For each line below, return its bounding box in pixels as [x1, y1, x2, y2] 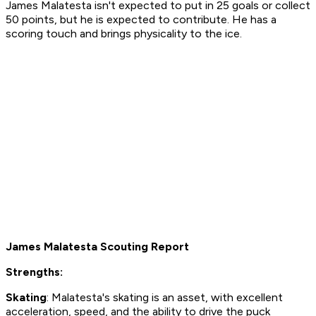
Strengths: [6, 265, 63, 279]
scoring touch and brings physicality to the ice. [6, 27, 245, 41]
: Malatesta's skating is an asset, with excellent [47, 291, 283, 305]
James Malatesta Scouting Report [6, 240, 189, 254]
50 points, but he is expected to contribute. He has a [6, 13, 276, 27]
